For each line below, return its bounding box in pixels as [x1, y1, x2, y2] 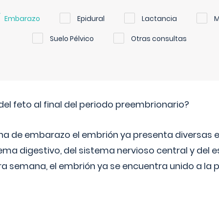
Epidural [77, 14, 105, 23]
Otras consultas [131, 34, 187, 44]
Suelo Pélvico [50, 34, 94, 44]
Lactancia [142, 14, 177, 23]
